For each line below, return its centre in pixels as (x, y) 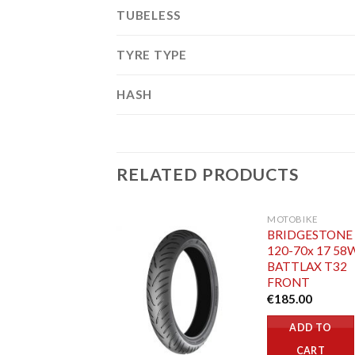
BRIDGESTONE (310, 235)
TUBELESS (149, 15)
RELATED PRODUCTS (208, 175)
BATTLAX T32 (307, 267)
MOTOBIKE (293, 219)
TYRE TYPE (152, 55)
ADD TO (311, 328)
